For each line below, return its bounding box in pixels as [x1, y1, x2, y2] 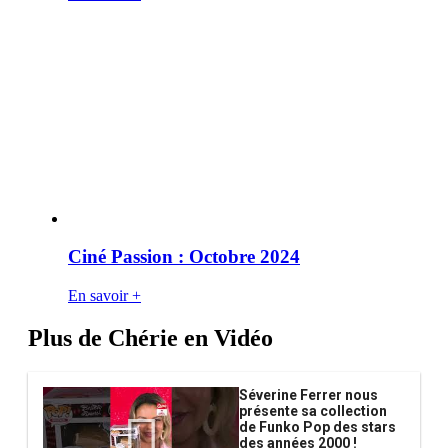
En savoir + [68, 286, 141, 304]
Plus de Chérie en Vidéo [28, 324, 273, 351]
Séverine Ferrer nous [239, 386, 378, 403]
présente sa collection [239, 402, 387, 419]
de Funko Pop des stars [239, 418, 396, 435]
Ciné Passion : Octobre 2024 [68, 246, 300, 268]
